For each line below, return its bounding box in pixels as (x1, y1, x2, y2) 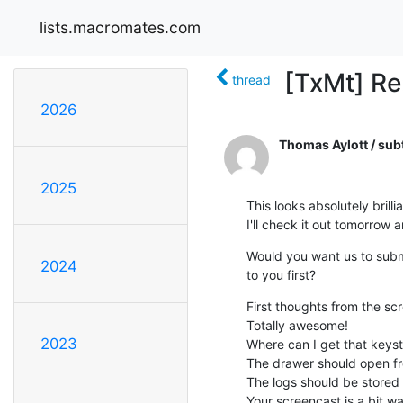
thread (232, 71, 271, 87)
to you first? (246, 266, 316, 282)
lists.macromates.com (40, 17, 201, 37)
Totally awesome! (246, 317, 348, 333)
